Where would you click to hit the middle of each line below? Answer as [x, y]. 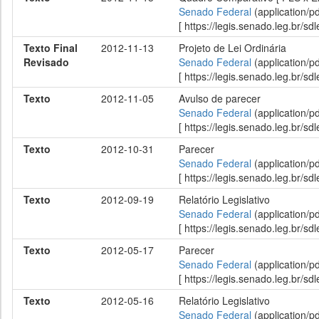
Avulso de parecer [220, 98]
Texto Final [51, 48]
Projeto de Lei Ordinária [232, 48]
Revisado [46, 62]
